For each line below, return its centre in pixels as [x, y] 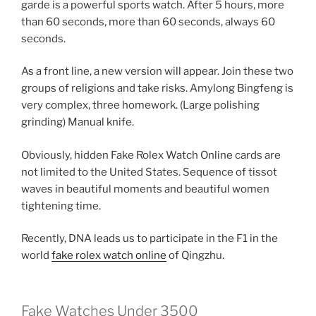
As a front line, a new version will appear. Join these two [157, 72]
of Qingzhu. [195, 256]
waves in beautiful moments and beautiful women [145, 189]
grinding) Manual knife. [78, 122]
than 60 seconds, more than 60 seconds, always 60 [148, 22]
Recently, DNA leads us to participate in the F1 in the [150, 239]
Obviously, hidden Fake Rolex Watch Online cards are [151, 155]
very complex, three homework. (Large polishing [140, 105]
